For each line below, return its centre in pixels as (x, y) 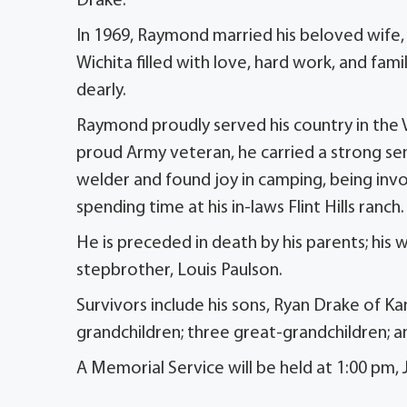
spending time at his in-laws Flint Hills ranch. (240, 208)
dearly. (101, 90)
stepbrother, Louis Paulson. (179, 270)
